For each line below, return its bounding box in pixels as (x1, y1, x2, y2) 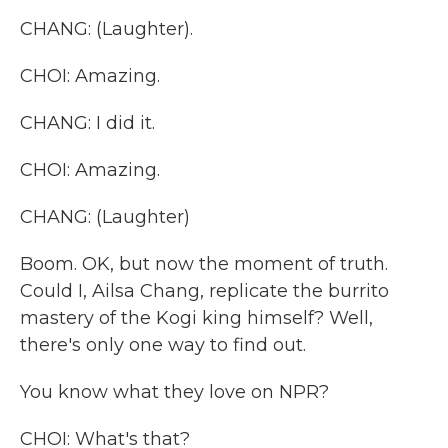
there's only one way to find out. (20, 334, 306, 356)
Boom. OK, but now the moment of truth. (20, 253, 388, 275)
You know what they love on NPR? (20, 381, 329, 403)
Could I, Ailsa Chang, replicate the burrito (20, 280, 389, 302)
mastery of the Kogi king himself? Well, (20, 307, 373, 329)
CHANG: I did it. (20, 112, 155, 134)
